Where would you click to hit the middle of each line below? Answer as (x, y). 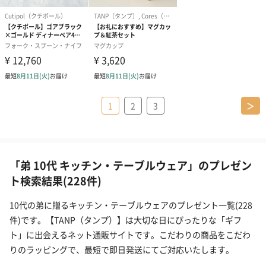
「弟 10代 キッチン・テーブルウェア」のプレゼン (131, 165)
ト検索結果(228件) (56, 181)
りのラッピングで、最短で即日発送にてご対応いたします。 (122, 250)
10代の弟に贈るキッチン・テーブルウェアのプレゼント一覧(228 (131, 205)
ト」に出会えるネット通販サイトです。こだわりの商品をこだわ (130, 235)
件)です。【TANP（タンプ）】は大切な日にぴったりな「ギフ (126, 220)
